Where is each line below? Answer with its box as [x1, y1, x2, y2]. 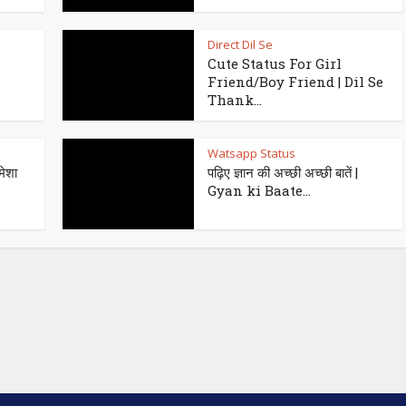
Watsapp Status [208, 145, 295, 162]
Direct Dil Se [208, 36, 273, 53]
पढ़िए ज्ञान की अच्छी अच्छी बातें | [208, 163, 358, 182]
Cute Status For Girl [208, 54, 342, 73]
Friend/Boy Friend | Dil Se [208, 72, 383, 92]
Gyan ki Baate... [208, 181, 311, 200]
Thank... [208, 91, 262, 110]
